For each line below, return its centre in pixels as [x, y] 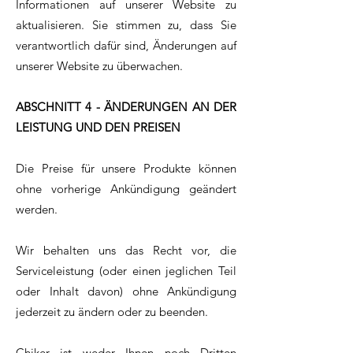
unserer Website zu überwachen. [99, 66]
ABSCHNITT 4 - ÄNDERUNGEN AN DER [126, 107]
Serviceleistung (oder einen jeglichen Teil [126, 271]
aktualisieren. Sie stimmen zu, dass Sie [126, 25]
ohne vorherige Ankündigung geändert [126, 189]
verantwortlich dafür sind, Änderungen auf [126, 46]
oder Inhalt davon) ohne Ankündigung [126, 292]
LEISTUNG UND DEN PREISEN [98, 128]
